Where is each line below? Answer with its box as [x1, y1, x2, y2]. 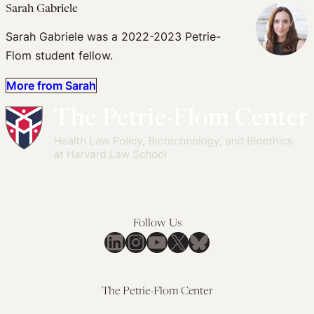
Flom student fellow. [6, 48, 113, 62]
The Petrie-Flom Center [101, 286, 213, 298]
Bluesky [188, 231, 250, 252]
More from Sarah [6, 78, 96, 93]
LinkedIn [104, 231, 170, 252]
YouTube [146, 231, 214, 252]
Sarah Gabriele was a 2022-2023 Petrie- [6, 29, 221, 43]
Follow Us [132, 218, 182, 230]
